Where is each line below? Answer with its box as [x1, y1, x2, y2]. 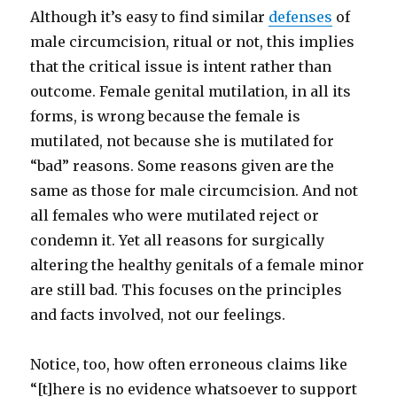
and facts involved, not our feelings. [30, 306, 286, 323]
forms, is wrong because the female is [30, 107, 301, 125]
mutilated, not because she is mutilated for [30, 132, 335, 150]
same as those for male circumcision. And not [30, 182, 359, 199]
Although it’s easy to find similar [30, 8, 269, 26]
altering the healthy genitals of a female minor [30, 256, 365, 274]
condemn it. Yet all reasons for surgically [30, 231, 325, 249]
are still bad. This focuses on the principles [30, 281, 343, 299]
